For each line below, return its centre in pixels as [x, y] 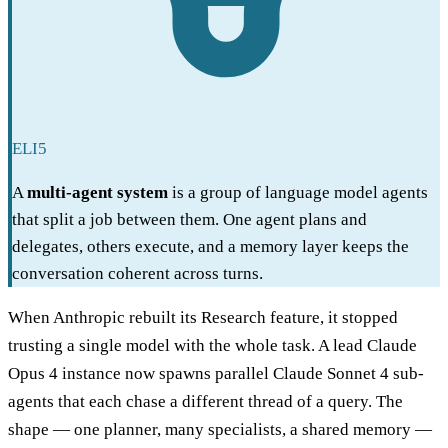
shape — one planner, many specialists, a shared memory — [220, 430]
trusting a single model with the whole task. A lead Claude [212, 346]
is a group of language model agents [298, 193]
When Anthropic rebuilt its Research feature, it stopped [203, 318]
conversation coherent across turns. [137, 274]
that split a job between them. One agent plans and [189, 220]
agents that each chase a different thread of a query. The [205, 402]
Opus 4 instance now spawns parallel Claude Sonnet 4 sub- [216, 374]
